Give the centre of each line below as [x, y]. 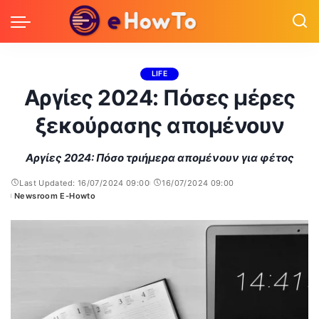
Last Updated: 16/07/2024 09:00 [85, 183]
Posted [25, 201]
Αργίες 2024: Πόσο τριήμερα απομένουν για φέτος [159, 158]
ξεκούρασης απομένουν [159, 125]
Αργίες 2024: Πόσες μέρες [159, 98]
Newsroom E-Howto [55, 196]
